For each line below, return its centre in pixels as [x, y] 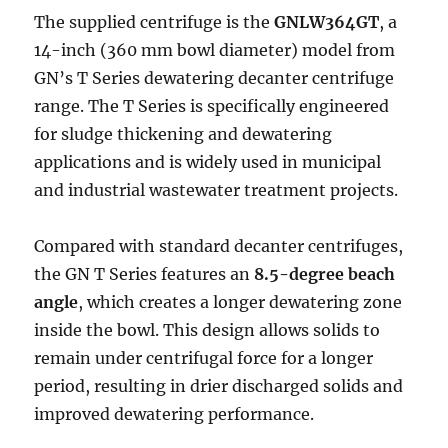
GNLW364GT [327, 22]
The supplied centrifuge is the [154, 22]
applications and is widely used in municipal [208, 162]
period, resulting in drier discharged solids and [219, 386]
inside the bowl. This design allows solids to [207, 330]
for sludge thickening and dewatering [183, 134]
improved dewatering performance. [174, 414]
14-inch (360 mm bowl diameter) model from [215, 50]
